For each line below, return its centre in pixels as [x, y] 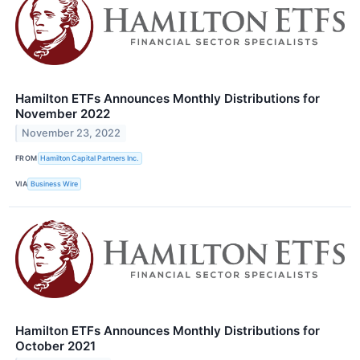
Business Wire [55, 184]
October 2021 [55, 346]
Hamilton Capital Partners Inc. [90, 158]
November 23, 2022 [72, 133]
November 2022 [63, 113]
